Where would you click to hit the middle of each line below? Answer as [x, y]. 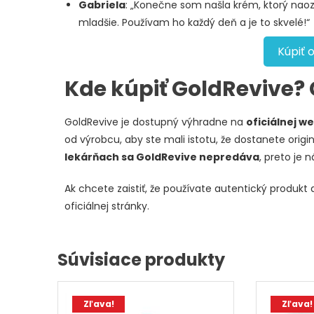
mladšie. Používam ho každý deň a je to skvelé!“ [194, 22]
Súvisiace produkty [141, 259]
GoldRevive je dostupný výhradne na [155, 122]
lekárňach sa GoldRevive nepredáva [162, 157]
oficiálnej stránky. [107, 206]
